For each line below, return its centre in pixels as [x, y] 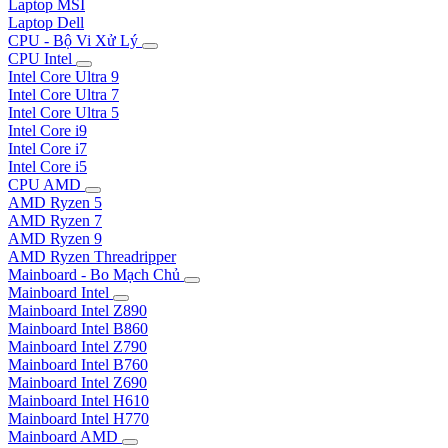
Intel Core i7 [47, 148]
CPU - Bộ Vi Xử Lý [75, 40]
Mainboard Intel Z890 [77, 310]
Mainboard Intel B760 [78, 364]
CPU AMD [46, 184]
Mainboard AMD [65, 436]
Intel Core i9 [47, 130]
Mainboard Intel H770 [78, 418]
